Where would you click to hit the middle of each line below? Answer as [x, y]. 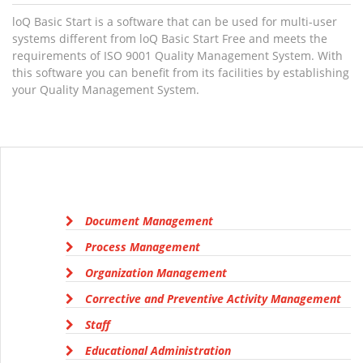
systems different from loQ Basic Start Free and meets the [170, 38]
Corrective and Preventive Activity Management [211, 298]
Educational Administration [156, 350]
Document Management [147, 220]
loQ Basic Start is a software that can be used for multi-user [175, 21]
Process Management [141, 246]
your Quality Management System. [106, 89]
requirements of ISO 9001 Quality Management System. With [177, 55]
